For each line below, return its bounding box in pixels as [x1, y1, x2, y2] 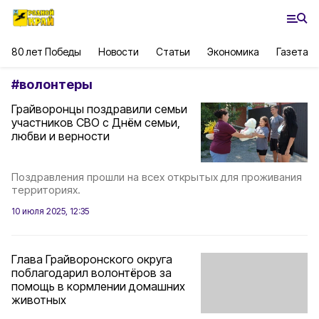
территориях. [11, 183, 80, 197]
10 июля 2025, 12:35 [11, 206, 89, 217]
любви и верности [11, 129, 110, 143]
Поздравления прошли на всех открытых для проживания [11, 170, 302, 184]
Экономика [206, 46, 260, 58]
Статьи [155, 46, 190, 58]
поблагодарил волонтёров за [11, 266, 172, 281]
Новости [98, 46, 139, 58]
